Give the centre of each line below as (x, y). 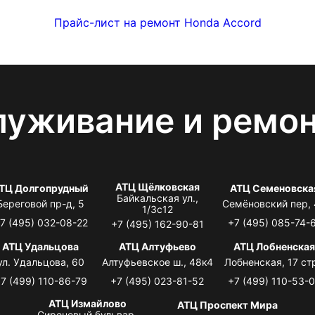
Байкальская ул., (157, 198)
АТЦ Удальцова (41, 246)
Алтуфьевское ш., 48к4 (157, 262)
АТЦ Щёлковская (157, 186)
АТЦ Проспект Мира (228, 304)
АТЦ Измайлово (87, 303)
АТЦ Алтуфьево (157, 246)
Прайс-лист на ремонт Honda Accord (157, 22)
